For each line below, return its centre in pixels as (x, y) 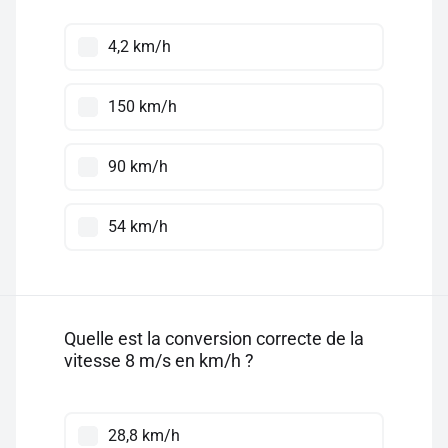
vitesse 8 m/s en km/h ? (159, 360)
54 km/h (138, 226)
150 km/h (142, 106)
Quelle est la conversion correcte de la (214, 338)
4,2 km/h (139, 46)
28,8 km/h (144, 435)
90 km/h (138, 166)
